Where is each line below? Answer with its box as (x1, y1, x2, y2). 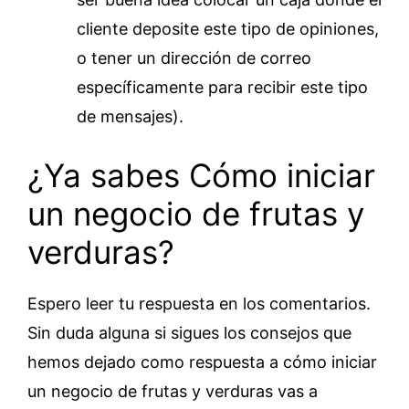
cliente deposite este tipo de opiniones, (77, 19, 379, 38)
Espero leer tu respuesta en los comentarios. (27, 294, 371, 313)
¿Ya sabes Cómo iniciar (27, 156, 375, 194)
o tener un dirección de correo (77, 48, 311, 68)
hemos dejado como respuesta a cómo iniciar (27, 352, 377, 372)
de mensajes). (77, 107, 184, 126)
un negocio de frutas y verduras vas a (27, 382, 318, 401)
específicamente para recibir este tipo (77, 78, 368, 97)
